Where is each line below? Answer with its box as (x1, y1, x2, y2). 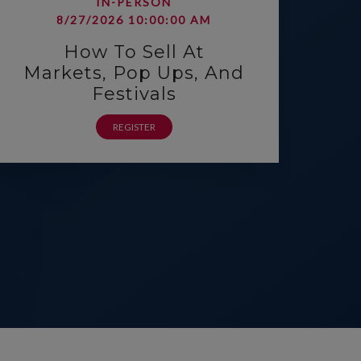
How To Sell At (63, 41, 205, 63)
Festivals (91, 83, 176, 105)
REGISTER (112, 121, 156, 133)
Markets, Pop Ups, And (23, 62, 244, 84)
